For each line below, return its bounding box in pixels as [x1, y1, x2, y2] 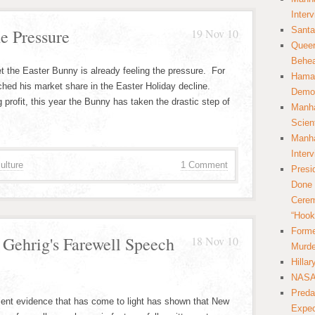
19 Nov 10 [191, 26, 238, 41]
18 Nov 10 [191, 233, 238, 248]
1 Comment [181, 160, 228, 170]
